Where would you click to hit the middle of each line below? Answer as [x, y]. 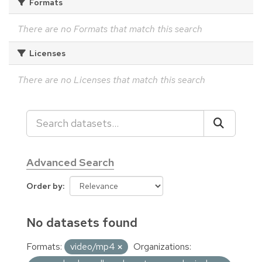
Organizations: [162, 246]
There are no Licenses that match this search [111, 80]
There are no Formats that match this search [110, 29]
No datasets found [82, 222]
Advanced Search [70, 162]
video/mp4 [94, 246]
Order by [44, 186]
